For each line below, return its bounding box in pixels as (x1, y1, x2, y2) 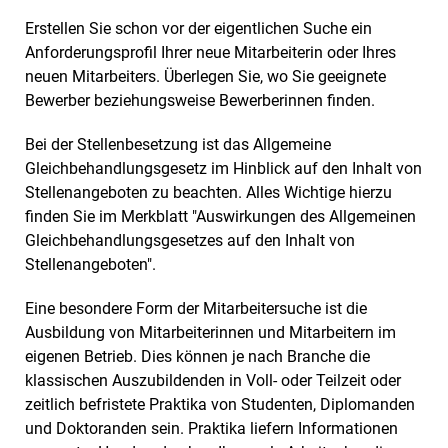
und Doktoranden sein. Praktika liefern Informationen (25, 418, 398, 438)
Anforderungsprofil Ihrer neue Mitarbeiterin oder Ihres (25, 42, 396, 62)
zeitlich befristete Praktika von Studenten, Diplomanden (25, 394, 415, 414)
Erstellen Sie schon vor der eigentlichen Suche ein (25, 18, 372, 38)
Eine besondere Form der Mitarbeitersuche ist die (25, 298, 367, 318)
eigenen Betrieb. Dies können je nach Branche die (25, 346, 370, 366)
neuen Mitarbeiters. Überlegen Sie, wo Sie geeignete (25, 66, 386, 86)
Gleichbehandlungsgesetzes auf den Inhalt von (25, 230, 355, 250)
